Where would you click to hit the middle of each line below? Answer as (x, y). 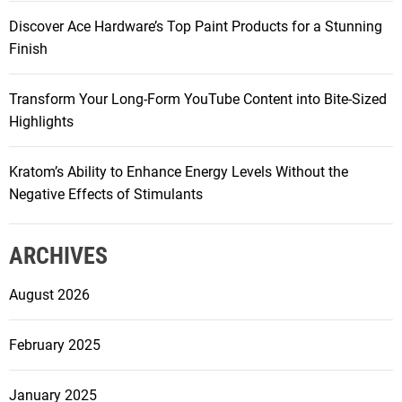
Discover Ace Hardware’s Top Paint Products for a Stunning (196, 27)
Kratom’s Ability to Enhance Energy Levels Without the (179, 172)
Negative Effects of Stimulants (106, 195)
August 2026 (49, 295)
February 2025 (55, 345)
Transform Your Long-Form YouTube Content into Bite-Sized (198, 100)
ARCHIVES (58, 256)
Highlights (41, 122)
